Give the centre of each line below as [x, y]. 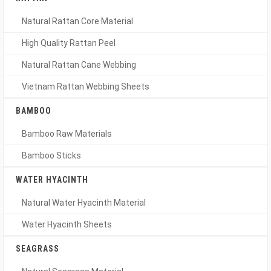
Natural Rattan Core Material [77, 21]
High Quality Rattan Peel [69, 43]
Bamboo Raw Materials [67, 134]
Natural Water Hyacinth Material [84, 203]
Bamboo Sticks [51, 155]
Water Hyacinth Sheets [67, 224]
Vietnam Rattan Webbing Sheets [86, 87]
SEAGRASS [38, 249]
